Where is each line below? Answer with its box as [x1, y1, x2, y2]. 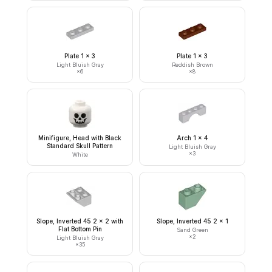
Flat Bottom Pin [58, 225, 102, 233]
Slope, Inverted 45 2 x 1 [156, 217, 228, 225]
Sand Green [176, 226, 208, 233]
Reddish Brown [171, 61, 213, 68]
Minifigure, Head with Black [38, 134, 121, 141]
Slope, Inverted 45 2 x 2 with [36, 217, 123, 225]
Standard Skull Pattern [47, 142, 113, 149]
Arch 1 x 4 [177, 134, 208, 141]
